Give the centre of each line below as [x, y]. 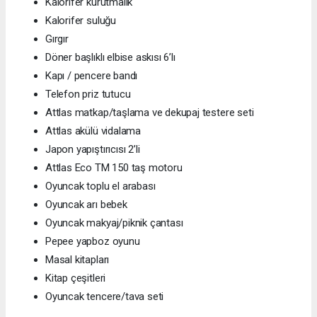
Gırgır [57, 39]
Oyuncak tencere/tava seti [105, 297]
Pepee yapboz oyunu [93, 242]
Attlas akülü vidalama [93, 131]
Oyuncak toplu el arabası [100, 186]
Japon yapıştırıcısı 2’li [93, 150]
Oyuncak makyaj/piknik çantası [114, 223]
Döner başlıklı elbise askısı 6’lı [110, 58]
